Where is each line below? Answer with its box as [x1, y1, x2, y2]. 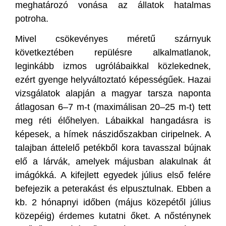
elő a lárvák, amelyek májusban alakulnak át [15, 156, 211, 167]
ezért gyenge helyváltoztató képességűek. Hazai [15, 75, 211, 85]
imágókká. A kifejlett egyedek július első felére [15, 170, 211, 181]
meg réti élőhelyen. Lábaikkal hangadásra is [15, 116, 211, 126]
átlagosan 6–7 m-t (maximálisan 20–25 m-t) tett [15, 102, 211, 112]
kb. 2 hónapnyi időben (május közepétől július [15, 197, 211, 208]
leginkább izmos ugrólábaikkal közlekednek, [15, 61, 211, 72]
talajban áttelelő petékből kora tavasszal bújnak [15, 143, 211, 153]
